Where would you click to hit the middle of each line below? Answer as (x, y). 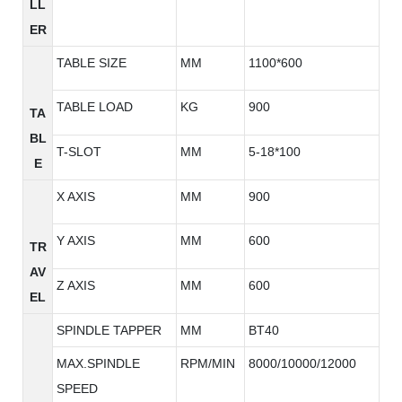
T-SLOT (79, 151)
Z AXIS (76, 285)
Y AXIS (76, 240)
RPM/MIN (208, 363)
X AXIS (76, 196)
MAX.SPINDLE (98, 363)
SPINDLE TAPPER (109, 330)
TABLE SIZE (92, 62)
